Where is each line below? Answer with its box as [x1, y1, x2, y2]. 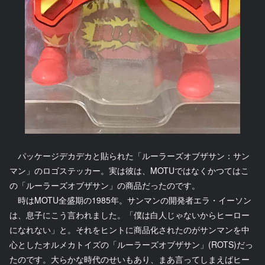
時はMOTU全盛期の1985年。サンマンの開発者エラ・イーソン [9, 193, 251, 206]
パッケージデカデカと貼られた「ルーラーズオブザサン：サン [9, 149, 250, 161]
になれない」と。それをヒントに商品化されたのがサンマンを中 [9, 223, 250, 235]
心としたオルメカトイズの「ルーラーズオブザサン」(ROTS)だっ [9, 238, 253, 250]
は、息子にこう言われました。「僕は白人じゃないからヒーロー [9, 208, 250, 221]
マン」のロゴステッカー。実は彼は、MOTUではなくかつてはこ [9, 164, 249, 176]
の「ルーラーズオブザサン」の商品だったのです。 [9, 179, 200, 191]
